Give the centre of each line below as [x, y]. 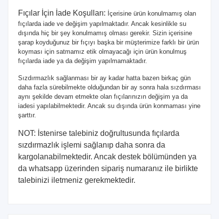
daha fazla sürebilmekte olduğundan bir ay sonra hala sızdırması [109, 87]
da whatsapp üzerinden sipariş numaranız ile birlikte [108, 168]
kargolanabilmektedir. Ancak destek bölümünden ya [107, 156]
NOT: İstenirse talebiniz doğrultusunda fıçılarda [99, 133]
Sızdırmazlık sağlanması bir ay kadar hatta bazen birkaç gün [104, 78]
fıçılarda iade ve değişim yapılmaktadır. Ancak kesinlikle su [102, 23]
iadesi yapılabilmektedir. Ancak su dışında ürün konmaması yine [109, 106]
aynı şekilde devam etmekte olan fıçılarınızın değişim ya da [103, 96]
